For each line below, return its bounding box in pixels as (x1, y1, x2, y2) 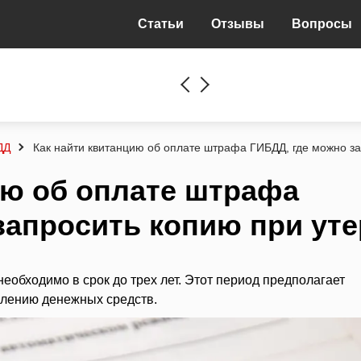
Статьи (138, 17, 184, 31)
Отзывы (211, 17, 264, 31)
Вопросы (292, 17, 352, 31)
